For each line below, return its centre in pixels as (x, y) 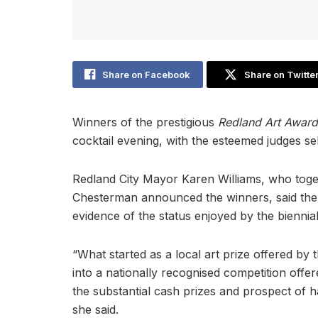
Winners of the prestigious (143, 122)
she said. (95, 309)
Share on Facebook (147, 74)
